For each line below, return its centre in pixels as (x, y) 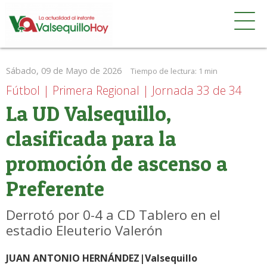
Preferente (55, 189)
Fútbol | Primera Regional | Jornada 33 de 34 (124, 90)
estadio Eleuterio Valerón (84, 230)
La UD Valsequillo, (89, 114)
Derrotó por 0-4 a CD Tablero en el (113, 215)
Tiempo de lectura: (164, 71)
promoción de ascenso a (117, 164)
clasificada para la (91, 139)
